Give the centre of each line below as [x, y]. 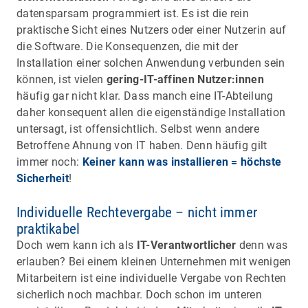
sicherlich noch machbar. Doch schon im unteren [139, 294]
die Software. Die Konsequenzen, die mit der [128, 46]
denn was [262, 245]
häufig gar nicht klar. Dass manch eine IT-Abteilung [145, 96]
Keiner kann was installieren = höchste [182, 162]
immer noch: [49, 162]
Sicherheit [43, 178]
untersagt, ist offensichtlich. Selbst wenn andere [138, 129]
